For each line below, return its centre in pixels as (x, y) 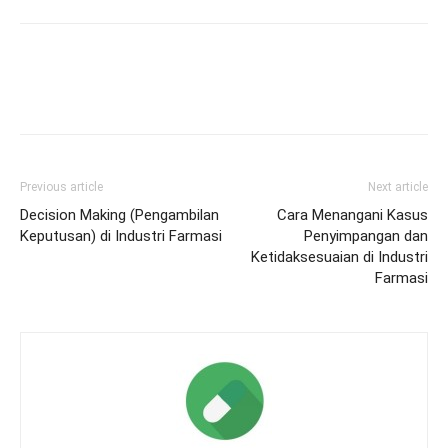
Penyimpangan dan (366, 236)
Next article (398, 187)
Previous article (61, 187)
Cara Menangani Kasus (352, 215)
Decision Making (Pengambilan (119, 215)
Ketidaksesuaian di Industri (339, 257)
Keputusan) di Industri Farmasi (121, 236)
